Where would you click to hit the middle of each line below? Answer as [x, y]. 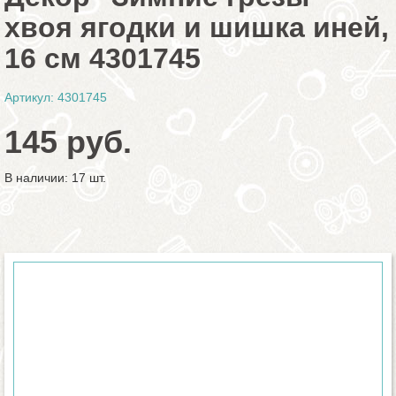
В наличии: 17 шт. [55, 178]
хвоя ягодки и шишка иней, [197, 27]
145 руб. [68, 142]
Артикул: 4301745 [56, 97]
